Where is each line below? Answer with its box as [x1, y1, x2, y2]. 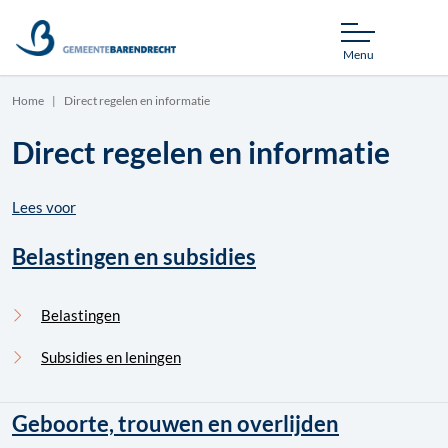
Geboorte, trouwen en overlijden [12, 410, 339, 437]
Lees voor [12, 198, 76, 216]
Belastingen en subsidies [12, 243, 256, 270]
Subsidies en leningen [41, 348, 181, 366]
